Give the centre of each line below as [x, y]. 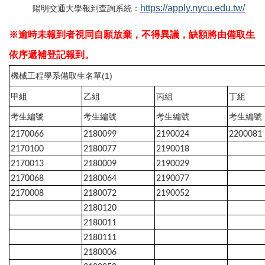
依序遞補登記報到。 [51, 55]
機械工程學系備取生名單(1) [62, 76]
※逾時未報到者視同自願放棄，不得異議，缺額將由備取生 [132, 35]
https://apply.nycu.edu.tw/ [193, 8]
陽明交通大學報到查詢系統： [86, 9]
